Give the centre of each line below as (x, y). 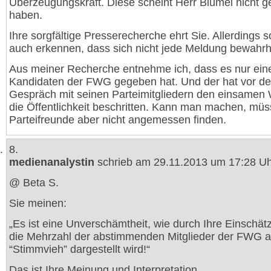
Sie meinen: (38, 203)
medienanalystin (52, 162)
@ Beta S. (34, 183)
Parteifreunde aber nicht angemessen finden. (118, 120)
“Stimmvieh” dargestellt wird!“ (80, 249)
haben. (26, 15)
